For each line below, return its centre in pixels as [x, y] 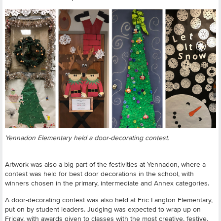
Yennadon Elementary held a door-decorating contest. [87, 137]
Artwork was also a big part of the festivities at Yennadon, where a [105, 164]
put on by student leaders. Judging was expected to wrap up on [103, 209]
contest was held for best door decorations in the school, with [99, 173]
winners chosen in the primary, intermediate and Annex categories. [107, 183]
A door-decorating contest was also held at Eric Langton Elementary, [109, 200]
